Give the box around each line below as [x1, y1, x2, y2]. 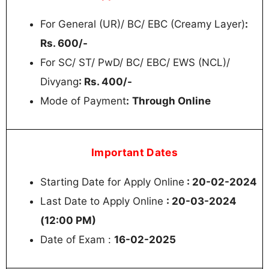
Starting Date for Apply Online [40, 175, 184, 188]
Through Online [132, 94, 211, 107]
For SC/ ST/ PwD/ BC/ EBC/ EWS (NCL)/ [40, 56, 230, 68]
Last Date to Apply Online [40, 195, 166, 207]
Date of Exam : [40, 233, 114, 246]
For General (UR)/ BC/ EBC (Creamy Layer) [40, 17, 245, 30]
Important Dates [91, 145, 178, 159]
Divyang [40, 75, 79, 88]
